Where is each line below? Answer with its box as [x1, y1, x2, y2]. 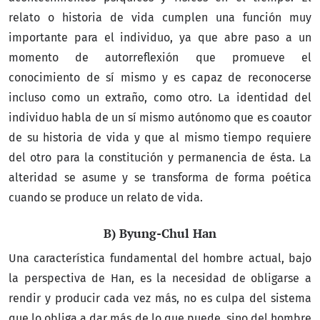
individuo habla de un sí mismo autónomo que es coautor [9, 110, 311, 124]
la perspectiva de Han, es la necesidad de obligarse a [9, 271, 311, 285]
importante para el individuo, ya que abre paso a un [9, 30, 311, 44]
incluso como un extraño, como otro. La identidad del [9, 90, 311, 104]
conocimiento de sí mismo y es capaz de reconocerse [9, 70, 311, 84]
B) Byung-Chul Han [104, 225, 216, 242]
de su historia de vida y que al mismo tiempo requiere [9, 130, 311, 144]
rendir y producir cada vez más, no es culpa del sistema [9, 291, 311, 305]
